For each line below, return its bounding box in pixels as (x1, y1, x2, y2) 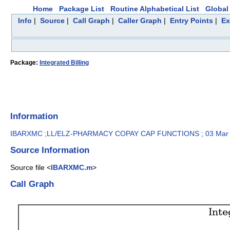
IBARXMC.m (51, 163, 92, 171)
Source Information (10, 145, 89, 156)
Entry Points (169, 16, 213, 25)
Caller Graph (118, 16, 162, 25)
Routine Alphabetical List (110, 5, 199, 13)
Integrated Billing (40, 60, 89, 66)
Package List (59, 5, 104, 13)
